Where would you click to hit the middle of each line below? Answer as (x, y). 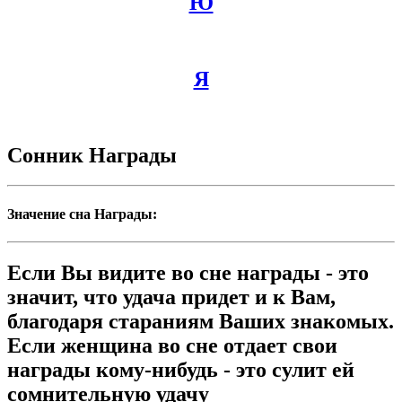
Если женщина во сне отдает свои (172, 345)
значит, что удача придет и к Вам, (171, 297)
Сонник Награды (92, 155)
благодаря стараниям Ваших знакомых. (201, 321)
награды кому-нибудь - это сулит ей (181, 369)
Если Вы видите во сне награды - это (188, 272)
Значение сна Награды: (82, 214)
